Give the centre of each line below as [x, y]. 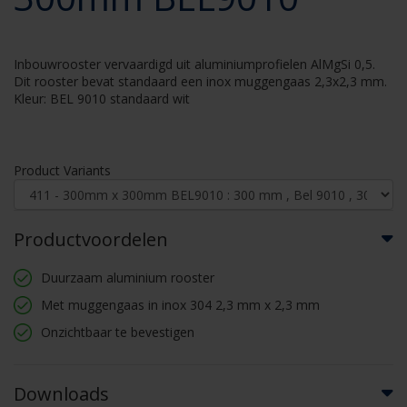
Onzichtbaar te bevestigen [118, 332]
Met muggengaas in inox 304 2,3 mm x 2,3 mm [180, 305]
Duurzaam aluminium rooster [128, 278]
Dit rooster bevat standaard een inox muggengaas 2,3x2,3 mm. [200, 81]
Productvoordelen [91, 239]
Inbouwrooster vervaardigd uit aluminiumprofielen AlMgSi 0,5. [194, 64]
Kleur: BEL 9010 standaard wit [102, 99]
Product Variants [62, 170]
